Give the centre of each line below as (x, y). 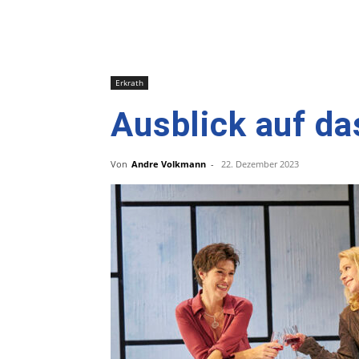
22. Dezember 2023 (260, 164)
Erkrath (129, 83)
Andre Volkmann (169, 164)
